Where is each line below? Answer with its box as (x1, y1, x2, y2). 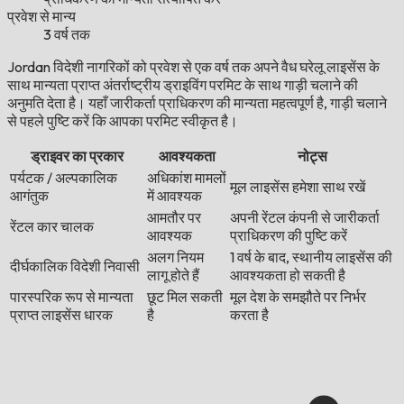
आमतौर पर (147, 208, 201, 227)
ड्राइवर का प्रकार (30, 147, 124, 166)
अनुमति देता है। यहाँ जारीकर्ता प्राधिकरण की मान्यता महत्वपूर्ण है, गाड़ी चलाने (7, 94, 387, 113)
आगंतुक (10, 187, 49, 206)
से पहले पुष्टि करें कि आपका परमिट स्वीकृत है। (7, 112, 238, 131)
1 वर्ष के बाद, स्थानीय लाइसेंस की (230, 248, 392, 267)
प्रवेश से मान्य (7, 7, 76, 26)
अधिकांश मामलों (147, 169, 226, 188)
